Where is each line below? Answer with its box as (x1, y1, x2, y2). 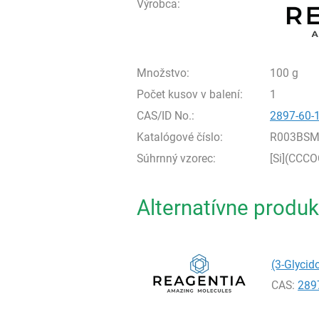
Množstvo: (137, 66, 189, 80)
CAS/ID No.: (137, 109, 194, 122)
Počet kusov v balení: (137, 88, 243, 101)
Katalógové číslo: (137, 130, 223, 144)
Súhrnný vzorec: (137, 152, 216, 165)
